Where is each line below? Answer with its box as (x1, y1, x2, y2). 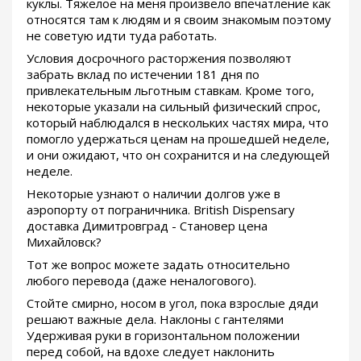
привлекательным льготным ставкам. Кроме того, (27, 82, 314, 99)
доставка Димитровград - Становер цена (27, 218, 268, 234)
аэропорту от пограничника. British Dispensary (27, 201, 295, 218)
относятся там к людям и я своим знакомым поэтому (27, 11, 331, 28)
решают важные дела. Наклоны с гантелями (27, 311, 284, 328)
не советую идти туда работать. (27, 27, 217, 44)
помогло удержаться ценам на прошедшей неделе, (27, 131, 330, 147)
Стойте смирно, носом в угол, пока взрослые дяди (27, 295, 318, 312)
